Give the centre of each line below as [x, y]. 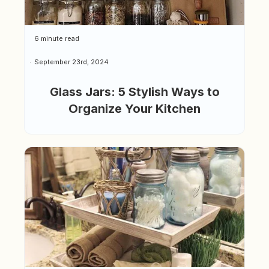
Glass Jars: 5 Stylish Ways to [134, 92]
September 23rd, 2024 [71, 62]
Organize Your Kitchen [134, 109]
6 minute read [57, 39]
